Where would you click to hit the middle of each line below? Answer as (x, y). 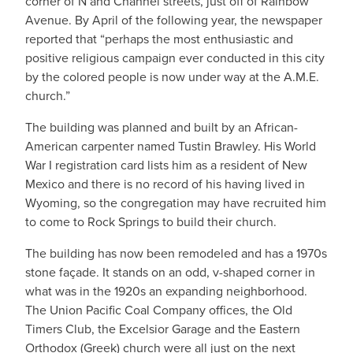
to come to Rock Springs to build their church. (151, 222)
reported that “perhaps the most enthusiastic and (159, 39)
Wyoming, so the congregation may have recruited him (176, 203)
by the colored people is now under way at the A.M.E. (172, 77)
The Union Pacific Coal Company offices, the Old (159, 310)
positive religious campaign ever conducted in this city (175, 58)
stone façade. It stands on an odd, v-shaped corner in (170, 272)
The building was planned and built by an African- (162, 127)
